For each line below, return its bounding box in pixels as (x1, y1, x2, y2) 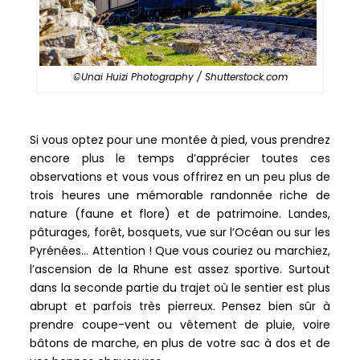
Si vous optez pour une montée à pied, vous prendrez (30, 131, 330, 148)
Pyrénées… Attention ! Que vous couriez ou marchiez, (30, 242, 330, 259)
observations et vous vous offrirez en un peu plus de (30, 168, 330, 185)
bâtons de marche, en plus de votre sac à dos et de (30, 334, 330, 351)
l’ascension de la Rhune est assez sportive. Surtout (30, 260, 330, 277)
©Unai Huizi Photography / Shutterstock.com (72, 69, 288, 84)
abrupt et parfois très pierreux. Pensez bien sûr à (30, 297, 330, 314)
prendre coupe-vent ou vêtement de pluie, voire (30, 316, 330, 333)
